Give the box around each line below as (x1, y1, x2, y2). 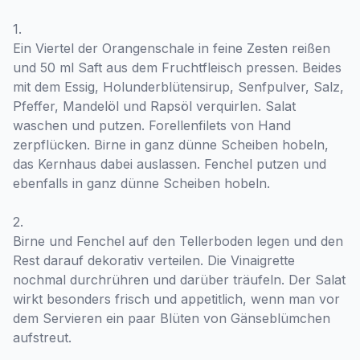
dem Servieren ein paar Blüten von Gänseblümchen (13, 310, 330, 326)
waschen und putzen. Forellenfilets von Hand (13, 117, 291, 133)
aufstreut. (13, 329, 72, 346)
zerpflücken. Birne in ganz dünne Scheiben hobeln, (13, 137, 329, 153)
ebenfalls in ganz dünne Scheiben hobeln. (13, 175, 270, 191)
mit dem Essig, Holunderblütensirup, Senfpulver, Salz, (13, 79, 344, 95)
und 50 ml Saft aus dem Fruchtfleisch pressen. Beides (13, 59, 342, 76)
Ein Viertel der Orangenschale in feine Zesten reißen (13, 40, 330, 56)
